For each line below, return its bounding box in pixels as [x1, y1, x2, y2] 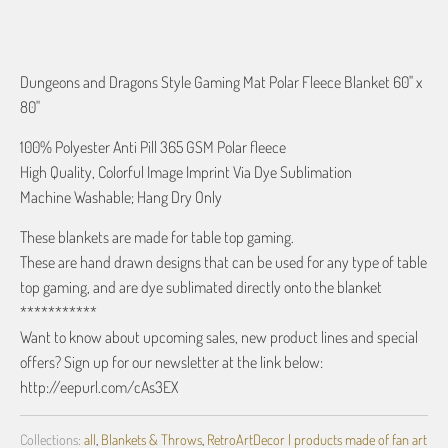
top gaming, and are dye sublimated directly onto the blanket [20, 277, 382, 297]
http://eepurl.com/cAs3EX [20, 377, 178, 397]
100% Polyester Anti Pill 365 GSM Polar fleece [20, 137, 286, 157]
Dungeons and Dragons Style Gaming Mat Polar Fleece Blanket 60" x [20, 72, 422, 92]
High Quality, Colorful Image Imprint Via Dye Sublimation [20, 162, 352, 182]
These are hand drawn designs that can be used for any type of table [20, 252, 427, 272]
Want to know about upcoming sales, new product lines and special [20, 327, 418, 347]
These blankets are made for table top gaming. [20, 227, 294, 247]
